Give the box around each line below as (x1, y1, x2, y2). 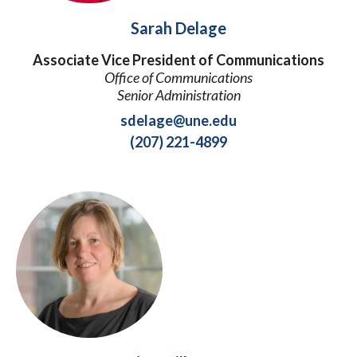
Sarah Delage (131, 18, 226, 38)
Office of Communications (104, 68, 253, 86)
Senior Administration (116, 85, 241, 104)
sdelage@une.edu (120, 111, 237, 129)
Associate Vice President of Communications (33, 50, 324, 69)
